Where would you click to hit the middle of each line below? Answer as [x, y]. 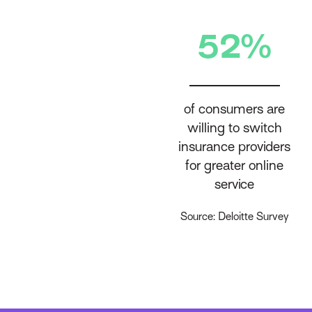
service [235, 184]
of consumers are [235, 108]
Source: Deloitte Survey [234, 217]
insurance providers [235, 146]
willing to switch [234, 127]
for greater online [235, 165]
